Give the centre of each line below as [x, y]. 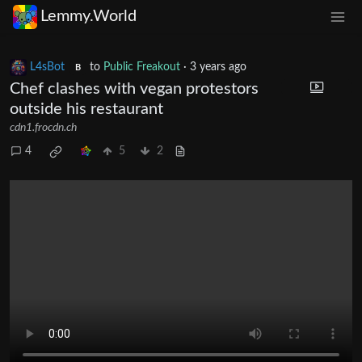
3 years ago [218, 67]
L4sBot [47, 67]
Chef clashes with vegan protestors [134, 88]
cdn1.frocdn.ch [43, 127]
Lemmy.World [88, 17]
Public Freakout [141, 67]
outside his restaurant [86, 109]
